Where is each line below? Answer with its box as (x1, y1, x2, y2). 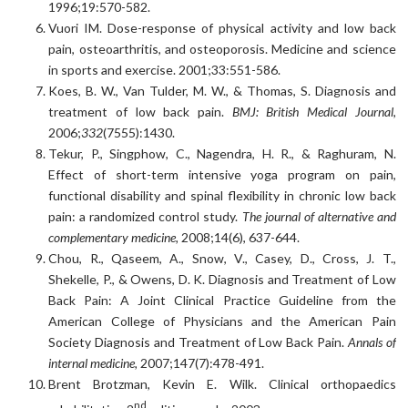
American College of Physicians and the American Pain (48, 313, 396, 330)
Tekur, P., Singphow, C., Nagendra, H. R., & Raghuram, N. (48, 146, 396, 162)
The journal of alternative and (241, 209, 396, 225)
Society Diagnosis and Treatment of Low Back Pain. (48, 334, 348, 351)
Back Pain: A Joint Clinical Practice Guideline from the (48, 292, 396, 309)
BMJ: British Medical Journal (231, 104, 393, 120)
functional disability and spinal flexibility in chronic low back (48, 188, 396, 204)
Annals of (347, 334, 396, 351)
